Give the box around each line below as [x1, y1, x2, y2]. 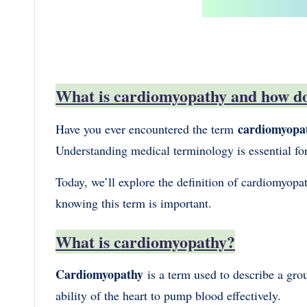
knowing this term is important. [56, 195, 212, 211]
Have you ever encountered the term [56, 121, 234, 137]
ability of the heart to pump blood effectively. [56, 287, 285, 304]
